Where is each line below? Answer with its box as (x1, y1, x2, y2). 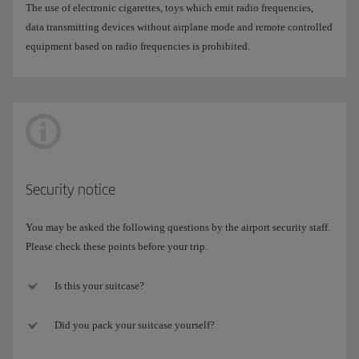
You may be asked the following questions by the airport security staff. (26, 220, 330, 233)
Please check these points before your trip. (26, 240, 208, 252)
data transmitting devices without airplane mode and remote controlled (26, 21, 333, 34)
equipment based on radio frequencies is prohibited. (26, 40, 250, 53)
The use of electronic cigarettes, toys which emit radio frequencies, (26, 2, 313, 14)
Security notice (26, 179, 115, 198)
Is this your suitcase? (54, 279, 144, 292)
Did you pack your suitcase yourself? (54, 318, 215, 331)
